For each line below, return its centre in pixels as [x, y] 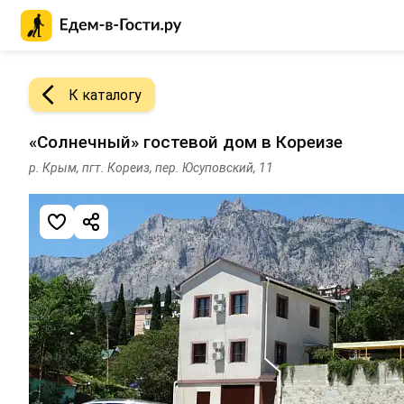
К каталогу [105, 95]
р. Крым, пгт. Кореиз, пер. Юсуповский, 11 [151, 167]
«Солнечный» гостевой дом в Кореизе [186, 142]
